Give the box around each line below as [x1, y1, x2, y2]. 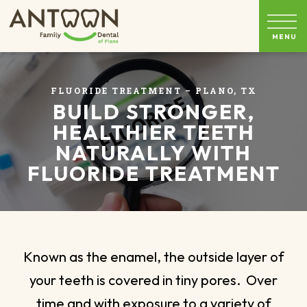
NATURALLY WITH [56, 139, 251, 166]
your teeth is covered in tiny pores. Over [29, 271, 278, 288]
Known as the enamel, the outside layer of [23, 247, 284, 265]
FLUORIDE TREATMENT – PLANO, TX [50, 84, 257, 96]
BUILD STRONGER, [52, 98, 255, 125]
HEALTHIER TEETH [52, 119, 255, 145]
